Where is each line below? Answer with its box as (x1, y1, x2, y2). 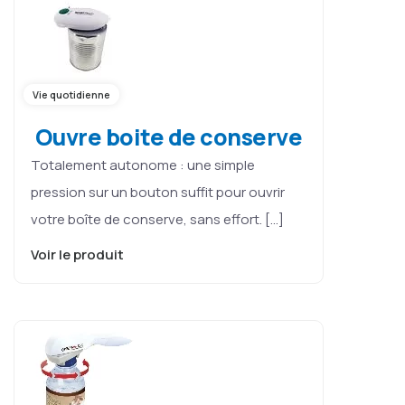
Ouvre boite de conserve (31, 120, 302, 153)
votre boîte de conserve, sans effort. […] (31, 209, 284, 229)
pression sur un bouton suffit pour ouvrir (31, 182, 285, 202)
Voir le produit (31, 244, 127, 264)
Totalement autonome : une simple (31, 155, 255, 174)
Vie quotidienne (33, 87, 110, 101)
